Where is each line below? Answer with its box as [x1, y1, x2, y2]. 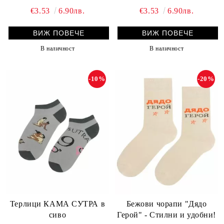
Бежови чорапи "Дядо [126, 199, 207, 208]
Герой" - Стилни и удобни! [117, 210, 216, 219]
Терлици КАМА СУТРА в [9, 199, 105, 208]
